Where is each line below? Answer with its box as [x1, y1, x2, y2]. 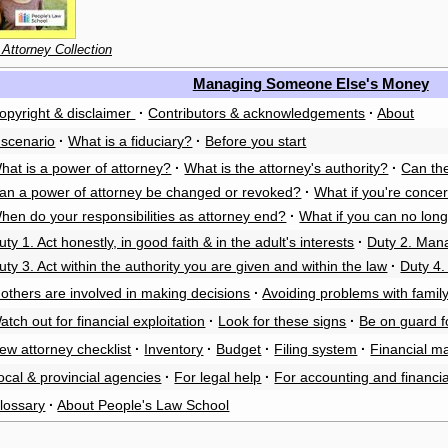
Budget [216, 341, 262, 358]
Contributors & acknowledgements [148, 105, 366, 122]
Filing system [274, 341, 358, 358]
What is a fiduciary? [68, 133, 193, 150]
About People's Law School [57, 397, 230, 414]
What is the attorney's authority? [184, 160, 389, 177]
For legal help [174, 369, 262, 386]
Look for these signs [218, 313, 347, 330]
